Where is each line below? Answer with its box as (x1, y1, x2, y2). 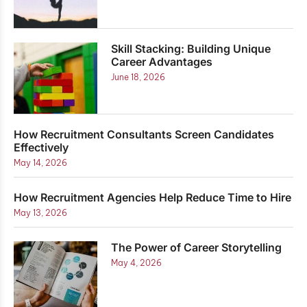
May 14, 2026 (14, 157, 67, 168)
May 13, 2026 (14, 207, 67, 218)
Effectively (14, 140, 69, 154)
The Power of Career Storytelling (111, 240, 282, 254)
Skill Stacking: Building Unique (111, 41, 271, 56)
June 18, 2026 (111, 71, 166, 82)
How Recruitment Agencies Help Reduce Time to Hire (14, 190, 291, 204)
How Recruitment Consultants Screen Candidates (14, 127, 274, 141)
